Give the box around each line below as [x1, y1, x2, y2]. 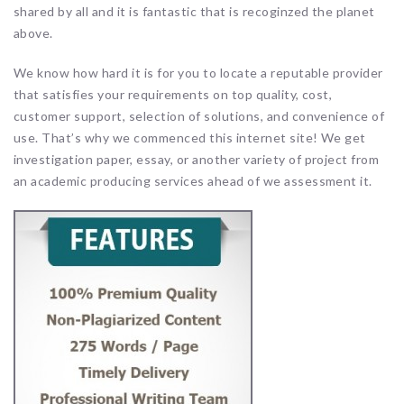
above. [14, 24, 53, 41]
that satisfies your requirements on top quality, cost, [14, 86, 333, 102]
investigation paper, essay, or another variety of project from [14, 151, 380, 167]
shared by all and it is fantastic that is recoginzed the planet [14, 3, 375, 19]
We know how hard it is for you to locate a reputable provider [14, 64, 383, 80]
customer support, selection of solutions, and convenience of [14, 107, 385, 124]
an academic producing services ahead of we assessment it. [14, 172, 372, 188]
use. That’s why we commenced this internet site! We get [14, 129, 366, 145]
